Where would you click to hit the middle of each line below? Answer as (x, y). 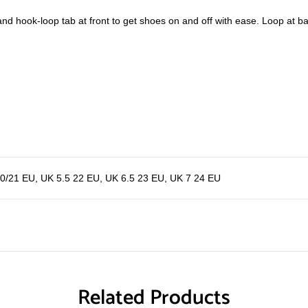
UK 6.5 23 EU (135, 178)
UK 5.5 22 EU (70, 178)
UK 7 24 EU (195, 178)
